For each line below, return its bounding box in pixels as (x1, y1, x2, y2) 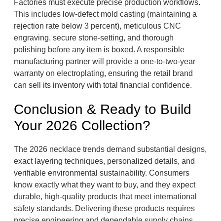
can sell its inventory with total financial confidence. (13, 81, 192, 90)
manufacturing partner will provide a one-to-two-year (13, 57, 195, 66)
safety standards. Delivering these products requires (13, 204, 195, 213)
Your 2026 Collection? (13, 118, 150, 134)
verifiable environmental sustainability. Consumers (13, 169, 189, 178)
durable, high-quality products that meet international (13, 192, 197, 201)
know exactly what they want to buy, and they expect (13, 181, 195, 189)
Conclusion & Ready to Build (13, 102, 191, 117)
